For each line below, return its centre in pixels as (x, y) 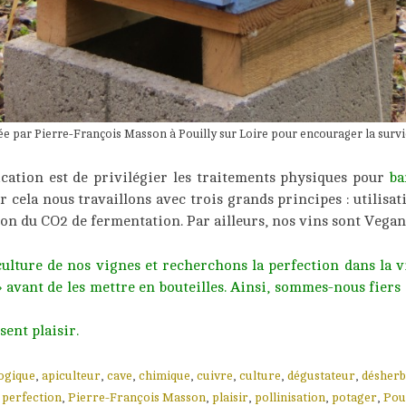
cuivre (215, 376)
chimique (164, 376)
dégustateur (321, 376)
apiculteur (71, 376)
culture (260, 376)
